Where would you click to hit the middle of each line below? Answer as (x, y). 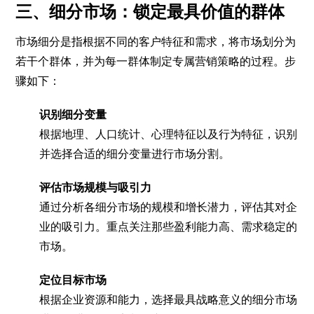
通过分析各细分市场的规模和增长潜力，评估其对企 (169, 207)
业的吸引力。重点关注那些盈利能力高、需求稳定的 (169, 226)
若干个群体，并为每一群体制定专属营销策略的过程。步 (156, 61)
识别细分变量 (73, 114)
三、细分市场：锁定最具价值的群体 (150, 11)
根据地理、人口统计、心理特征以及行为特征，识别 (169, 134)
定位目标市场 (73, 280)
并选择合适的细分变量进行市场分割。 (135, 153)
